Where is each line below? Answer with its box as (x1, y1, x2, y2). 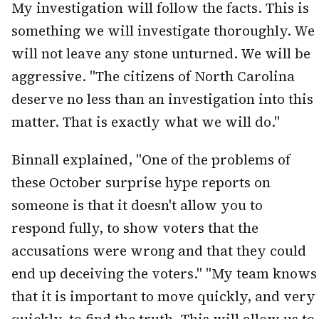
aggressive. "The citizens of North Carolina (11, 67, 295, 86)
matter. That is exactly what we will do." (11, 113, 280, 132)
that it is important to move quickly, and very (11, 287, 315, 306)
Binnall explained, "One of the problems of (11, 150, 291, 169)
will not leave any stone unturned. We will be (11, 44, 310, 63)
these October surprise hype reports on (11, 173, 271, 192)
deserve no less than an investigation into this (11, 90, 313, 109)
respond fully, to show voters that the (11, 219, 258, 238)
